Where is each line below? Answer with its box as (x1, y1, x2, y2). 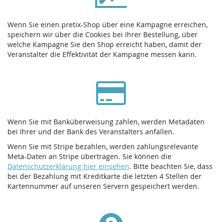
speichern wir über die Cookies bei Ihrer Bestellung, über (7, 30, 198, 40)
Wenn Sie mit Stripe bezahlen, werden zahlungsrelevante (7, 142, 198, 152)
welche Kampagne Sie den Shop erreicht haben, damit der (7, 40, 202, 50)
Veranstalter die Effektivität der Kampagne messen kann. (7, 50, 197, 59)
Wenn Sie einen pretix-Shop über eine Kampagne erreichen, (7, 20, 208, 30)
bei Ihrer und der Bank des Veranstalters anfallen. (7, 127, 174, 137)
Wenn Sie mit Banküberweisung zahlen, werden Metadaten (7, 117, 205, 127)
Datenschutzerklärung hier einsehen (7, 162, 129, 171)
